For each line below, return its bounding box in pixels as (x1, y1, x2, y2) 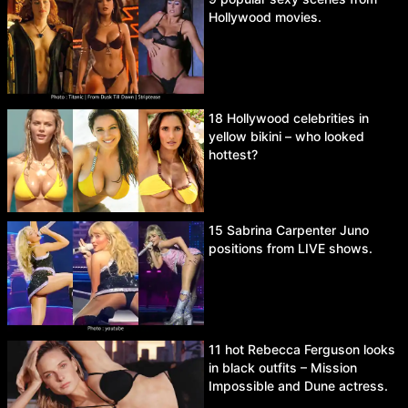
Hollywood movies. (209, 9, 321, 25)
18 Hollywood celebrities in (209, 109, 369, 126)
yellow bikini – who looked (209, 127, 364, 144)
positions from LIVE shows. (209, 240, 372, 257)
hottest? (209, 146, 258, 162)
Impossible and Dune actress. (209, 377, 388, 393)
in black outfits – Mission (209, 359, 357, 375)
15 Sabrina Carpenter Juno (209, 222, 369, 239)
